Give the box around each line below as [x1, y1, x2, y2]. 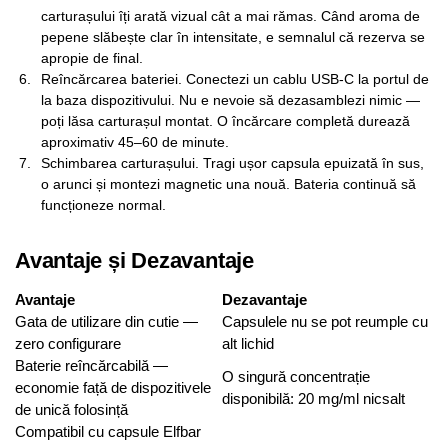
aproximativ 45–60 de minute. [41, 133, 229, 150]
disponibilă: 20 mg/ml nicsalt [222, 390, 405, 408]
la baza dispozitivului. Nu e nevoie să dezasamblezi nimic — [41, 91, 420, 108]
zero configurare [15, 335, 121, 353]
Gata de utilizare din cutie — [15, 313, 198, 331]
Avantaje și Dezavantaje [15, 248, 254, 274]
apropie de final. [41, 49, 143, 66]
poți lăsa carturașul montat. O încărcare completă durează [41, 112, 410, 129]
